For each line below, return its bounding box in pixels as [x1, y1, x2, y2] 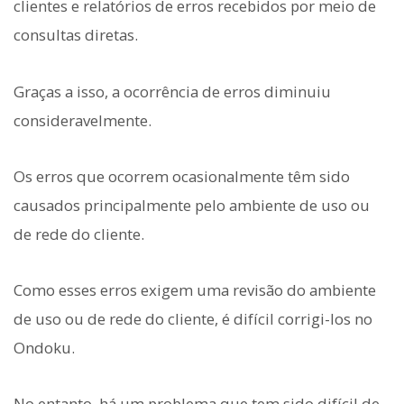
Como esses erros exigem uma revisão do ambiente [14, 280, 376, 300]
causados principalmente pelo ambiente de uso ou [14, 194, 370, 216]
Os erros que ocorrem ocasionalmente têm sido [14, 165, 350, 187]
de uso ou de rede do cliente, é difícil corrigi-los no [14, 308, 372, 329]
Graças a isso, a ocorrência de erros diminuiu [14, 80, 331, 102]
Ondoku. [14, 337, 75, 358]
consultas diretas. [14, 24, 138, 46]
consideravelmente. [14, 109, 151, 131]
